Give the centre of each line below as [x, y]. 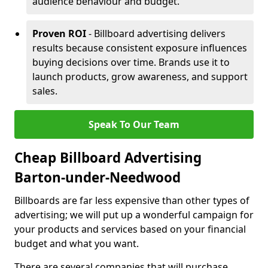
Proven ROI [59, 33]
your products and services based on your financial [130, 229]
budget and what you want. [77, 243]
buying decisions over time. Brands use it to [131, 62]
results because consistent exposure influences [140, 48]
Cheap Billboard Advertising [108, 158]
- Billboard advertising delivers [156, 33]
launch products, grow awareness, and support [140, 77]
